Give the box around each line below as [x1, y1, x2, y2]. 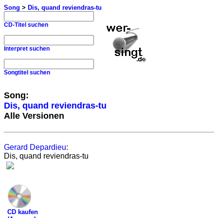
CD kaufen [7, 208, 38, 216]
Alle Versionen [4, 111, 64, 121]
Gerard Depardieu [4, 143, 66, 151]
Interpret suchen [4, 45, 50, 52]
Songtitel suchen [4, 69, 50, 76]
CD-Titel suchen [4, 21, 48, 28]
